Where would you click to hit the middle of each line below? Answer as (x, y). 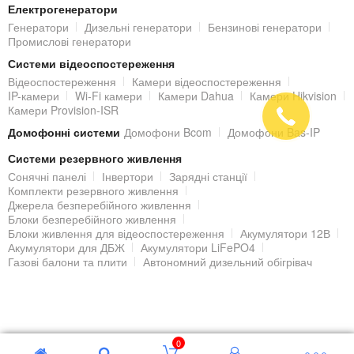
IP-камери (34, 96)
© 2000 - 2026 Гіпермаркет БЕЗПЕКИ (177, 323)
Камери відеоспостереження (207, 81)
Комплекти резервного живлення (93, 190)
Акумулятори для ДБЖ (66, 247)
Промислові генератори (70, 41)
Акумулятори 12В (285, 233)
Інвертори (128, 176)
